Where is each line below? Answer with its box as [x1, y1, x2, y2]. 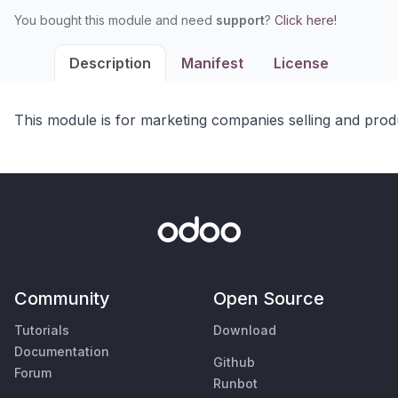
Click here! [275, 12, 337, 28]
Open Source [213, 288, 324, 310]
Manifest [181, 54, 243, 72]
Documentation [14, 344, 109, 360]
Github [213, 354, 255, 370]
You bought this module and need [14, 12, 216, 28]
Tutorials [14, 322, 69, 338]
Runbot [213, 376, 258, 392]
